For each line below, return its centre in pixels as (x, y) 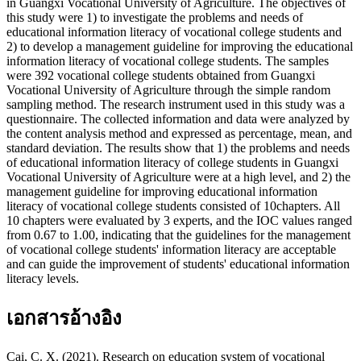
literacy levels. (43, 279)
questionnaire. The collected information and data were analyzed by (178, 119)
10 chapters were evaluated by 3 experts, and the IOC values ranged (179, 221)
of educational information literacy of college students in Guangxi (172, 163)
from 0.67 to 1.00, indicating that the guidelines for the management (178, 235)
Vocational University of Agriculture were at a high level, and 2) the (178, 177)
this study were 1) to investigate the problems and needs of (155, 18)
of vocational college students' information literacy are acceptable (171, 250)
